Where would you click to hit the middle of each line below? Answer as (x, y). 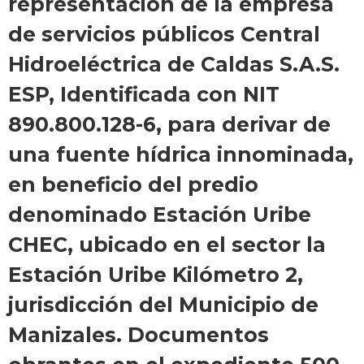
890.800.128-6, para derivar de (169, 125)
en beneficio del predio (133, 185)
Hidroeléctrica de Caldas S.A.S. (174, 65)
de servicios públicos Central (164, 35)
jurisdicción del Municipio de (163, 305)
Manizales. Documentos (139, 335)
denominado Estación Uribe (160, 215)
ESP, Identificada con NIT (144, 95)
